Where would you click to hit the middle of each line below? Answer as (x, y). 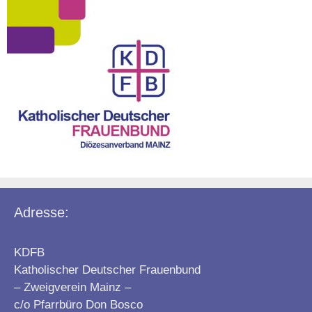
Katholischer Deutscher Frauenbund (107, 270)
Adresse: (41, 212)
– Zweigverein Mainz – (72, 287)
